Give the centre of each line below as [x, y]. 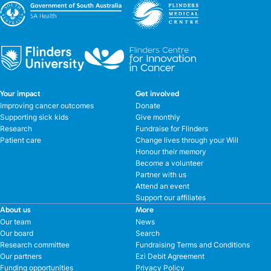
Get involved [157, 94]
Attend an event [162, 186]
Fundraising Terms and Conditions [193, 245]
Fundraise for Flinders [172, 129]
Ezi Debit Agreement [170, 256]
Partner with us [161, 175]
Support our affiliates [171, 198]
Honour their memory [171, 152]
